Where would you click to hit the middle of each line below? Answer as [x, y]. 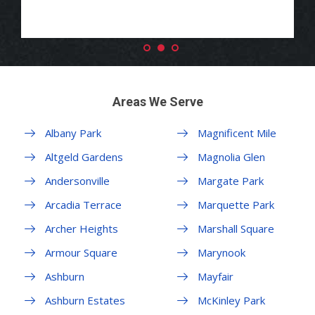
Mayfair [215, 277]
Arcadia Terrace [83, 205]
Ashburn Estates [85, 301]
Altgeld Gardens [84, 157]
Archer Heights [82, 229]
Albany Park [73, 133]
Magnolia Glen [231, 157]
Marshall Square [236, 229]
